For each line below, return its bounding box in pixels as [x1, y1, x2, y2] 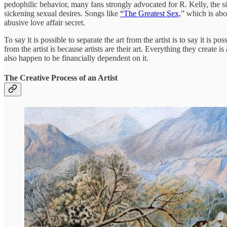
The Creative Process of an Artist [4, 73, 118, 83]
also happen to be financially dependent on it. [4, 53, 148, 62]
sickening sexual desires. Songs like [4, 9, 120, 18]
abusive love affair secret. [4, 18, 85, 27]
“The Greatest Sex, [120, 9, 181, 18]
